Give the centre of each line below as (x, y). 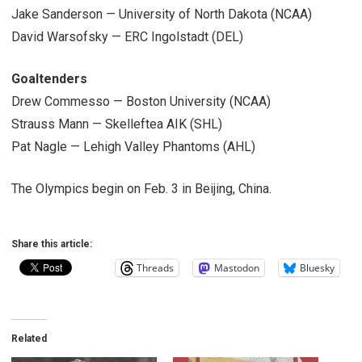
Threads (155, 267)
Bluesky (317, 267)
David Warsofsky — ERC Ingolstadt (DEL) (127, 36)
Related (29, 338)
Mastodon (237, 267)
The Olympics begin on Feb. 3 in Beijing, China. (141, 188)
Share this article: (52, 244)
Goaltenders (49, 78)
